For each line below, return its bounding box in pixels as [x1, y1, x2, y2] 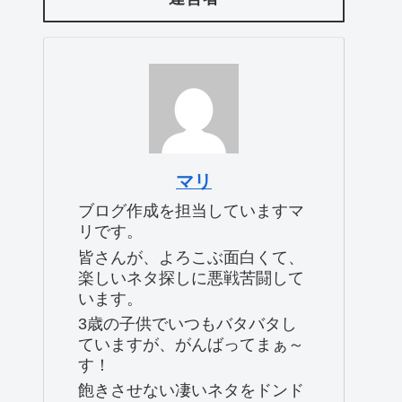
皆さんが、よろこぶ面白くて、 [78, 248, 304, 267]
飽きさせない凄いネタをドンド [78, 381, 304, 400]
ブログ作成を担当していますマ [78, 202, 304, 221]
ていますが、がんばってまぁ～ [78, 336, 304, 354]
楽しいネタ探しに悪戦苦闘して [78, 268, 304, 287]
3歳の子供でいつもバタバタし [78, 315, 297, 334]
